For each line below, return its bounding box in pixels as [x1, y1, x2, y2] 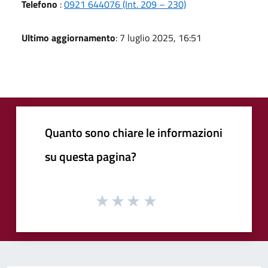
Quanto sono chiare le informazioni [45, 123, 223, 142]
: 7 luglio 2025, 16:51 [115, 30, 202, 45]
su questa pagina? [45, 147, 136, 166]
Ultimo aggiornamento [22, 30, 115, 45]
